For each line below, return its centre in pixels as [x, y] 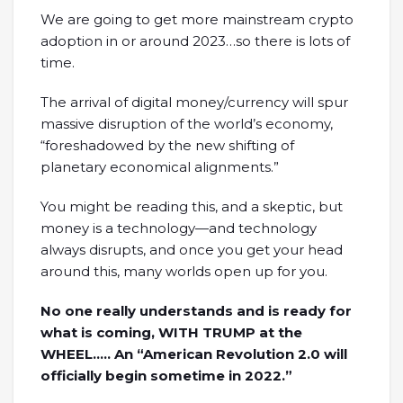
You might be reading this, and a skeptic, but [192, 206]
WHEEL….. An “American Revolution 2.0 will [194, 354]
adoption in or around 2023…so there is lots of [195, 40]
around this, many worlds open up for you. [184, 271]
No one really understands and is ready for [196, 310]
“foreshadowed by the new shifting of [167, 145]
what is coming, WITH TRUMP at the [171, 332]
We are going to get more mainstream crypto [197, 19]
